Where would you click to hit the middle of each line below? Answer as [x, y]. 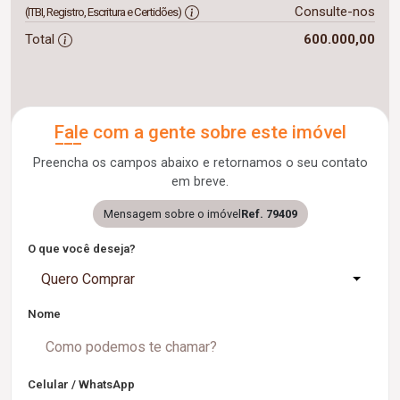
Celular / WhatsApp [81, 384]
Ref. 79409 [269, 214]
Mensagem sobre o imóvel [172, 214]
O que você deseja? [82, 249]
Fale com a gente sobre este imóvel [200, 132]
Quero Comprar [88, 279]
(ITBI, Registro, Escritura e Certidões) [103, 12]
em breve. [200, 182]
